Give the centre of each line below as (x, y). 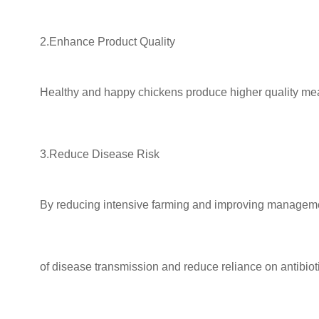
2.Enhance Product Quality (108, 41)
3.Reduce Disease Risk (100, 154)
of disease (66, 266)
